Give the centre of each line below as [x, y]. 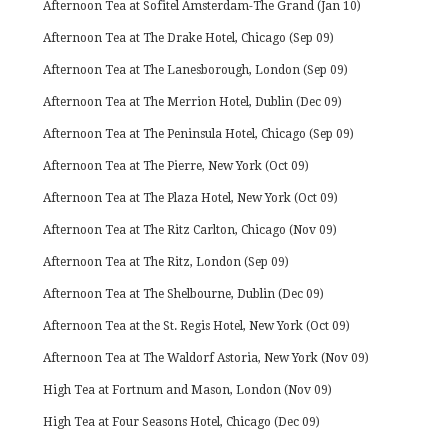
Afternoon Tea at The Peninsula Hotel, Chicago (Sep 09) [199, 134]
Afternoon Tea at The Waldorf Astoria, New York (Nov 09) [206, 358]
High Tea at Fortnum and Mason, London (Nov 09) [188, 390]
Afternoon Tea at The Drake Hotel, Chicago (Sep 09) [189, 38]
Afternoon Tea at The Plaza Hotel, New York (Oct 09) [191, 198]
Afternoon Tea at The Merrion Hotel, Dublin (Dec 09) [193, 102]
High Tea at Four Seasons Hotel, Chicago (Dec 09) [182, 422]
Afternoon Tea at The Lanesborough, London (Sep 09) [196, 70]
